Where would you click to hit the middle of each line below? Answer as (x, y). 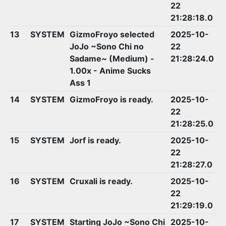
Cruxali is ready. (101, 181)
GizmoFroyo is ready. (111, 99)
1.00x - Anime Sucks (110, 70)
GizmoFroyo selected (112, 34)
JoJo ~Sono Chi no (106, 46)
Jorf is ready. (95, 140)
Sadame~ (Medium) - (112, 58)
